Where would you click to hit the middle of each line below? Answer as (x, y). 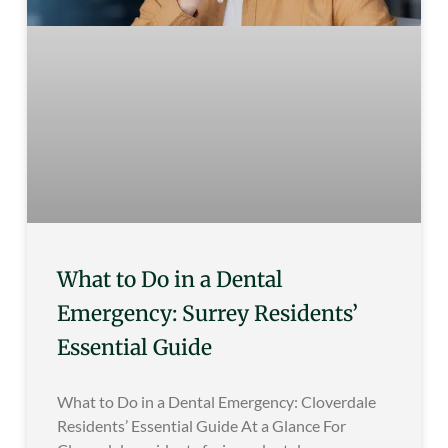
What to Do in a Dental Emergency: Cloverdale (216, 402)
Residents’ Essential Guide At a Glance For (201, 426)
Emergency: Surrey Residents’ (207, 314)
